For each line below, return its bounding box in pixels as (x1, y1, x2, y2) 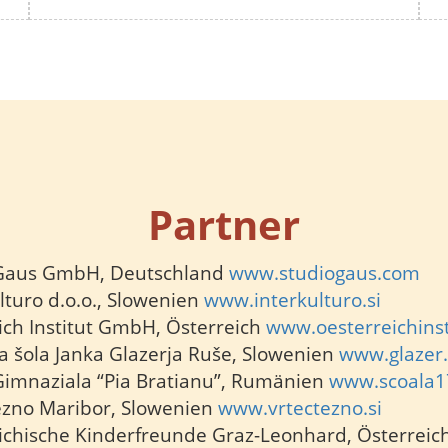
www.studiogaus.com (229, 260, 420, 286)
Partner (148, 197, 300, 252)
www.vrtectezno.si (218, 395, 382, 421)
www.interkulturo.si (204, 287, 381, 313)
